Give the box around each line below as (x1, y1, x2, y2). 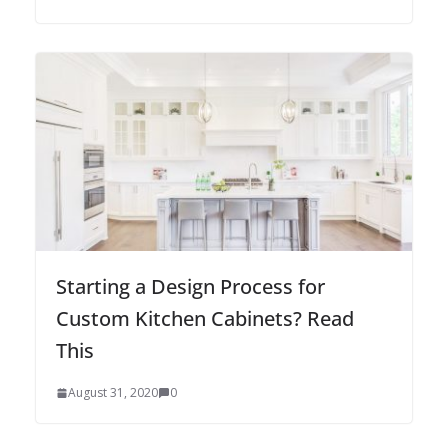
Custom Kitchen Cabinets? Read (56, 304, 354, 332)
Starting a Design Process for (56, 272, 325, 300)
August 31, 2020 (68, 383, 158, 401)
